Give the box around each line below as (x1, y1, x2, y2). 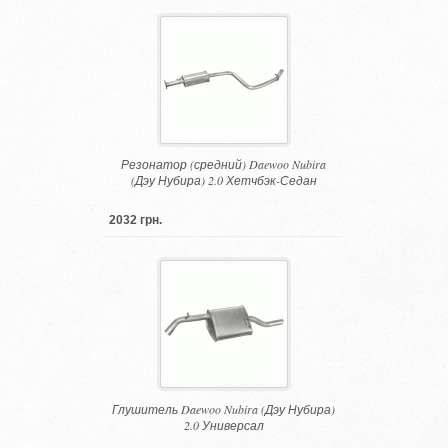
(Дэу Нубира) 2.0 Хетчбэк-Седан (130, 172, 317, 189)
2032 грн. (109, 213, 163, 228)
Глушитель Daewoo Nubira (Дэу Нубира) (112, 401, 336, 418)
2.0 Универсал (183, 417, 264, 434)
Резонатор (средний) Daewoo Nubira (121, 156, 327, 173)
